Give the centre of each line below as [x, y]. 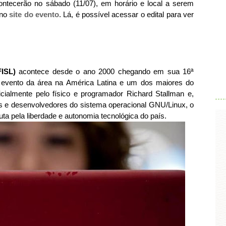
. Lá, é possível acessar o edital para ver [126, 14]
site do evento [34, 14]
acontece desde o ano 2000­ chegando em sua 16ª [104, 71]
